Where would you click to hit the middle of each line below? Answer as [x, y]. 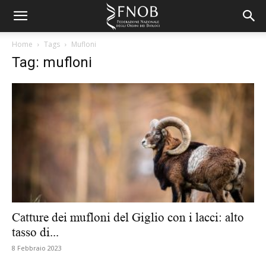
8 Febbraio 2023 [37, 248]
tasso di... [35, 232]
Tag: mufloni [52, 62]
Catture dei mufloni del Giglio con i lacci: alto [128, 218]
